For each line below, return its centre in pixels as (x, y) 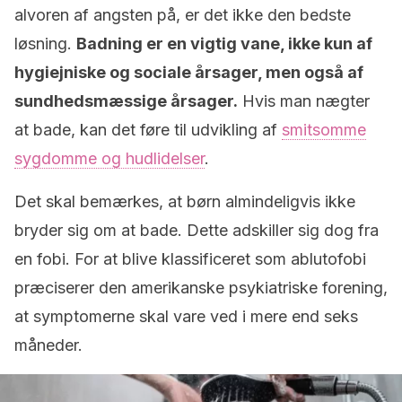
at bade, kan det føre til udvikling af (148, 130)
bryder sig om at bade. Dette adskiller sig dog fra (197, 230)
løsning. (45, 44)
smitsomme (324, 130)
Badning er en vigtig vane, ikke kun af (224, 44)
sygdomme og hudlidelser (109, 158)
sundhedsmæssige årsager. (126, 101)
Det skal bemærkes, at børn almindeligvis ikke (185, 201)
